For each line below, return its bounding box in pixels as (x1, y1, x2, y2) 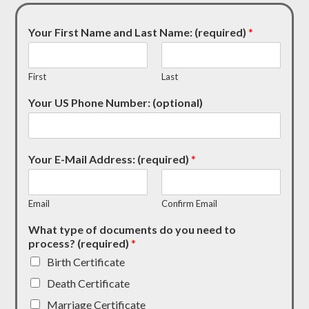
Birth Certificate (47, 255, 126, 269)
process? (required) (28, 237, 132, 250)
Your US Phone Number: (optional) (28, 96, 203, 110)
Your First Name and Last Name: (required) (28, 26, 249, 39)
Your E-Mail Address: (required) (28, 152, 192, 166)
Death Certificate (47, 277, 130, 290)
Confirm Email (161, 198, 217, 210)
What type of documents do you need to (28, 223, 237, 237)
